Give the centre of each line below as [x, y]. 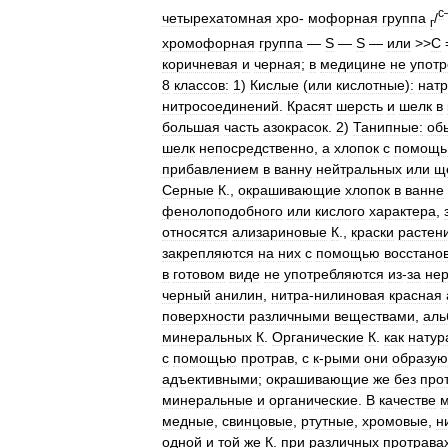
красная [415, 294]
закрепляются [208, 252]
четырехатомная [217, 18]
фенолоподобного [222, 210]
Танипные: [388, 126]
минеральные [207, 399]
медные [188, 420]
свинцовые [257, 420]
